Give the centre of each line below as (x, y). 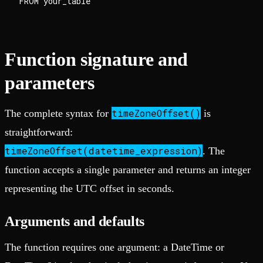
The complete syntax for (58, 113)
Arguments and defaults (75, 221)
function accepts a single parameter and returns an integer (128, 169)
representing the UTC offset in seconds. (90, 188)
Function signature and (96, 59)
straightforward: (39, 132)
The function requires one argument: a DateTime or (114, 247)
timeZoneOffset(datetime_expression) (104, 150)
